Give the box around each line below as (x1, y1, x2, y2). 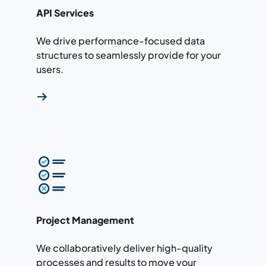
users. (36, 62, 64, 75)
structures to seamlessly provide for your (36, 48, 221, 61)
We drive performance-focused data (36, 34, 205, 47)
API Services (36, 6, 94, 19)
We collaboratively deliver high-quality (36, 241, 213, 254)
